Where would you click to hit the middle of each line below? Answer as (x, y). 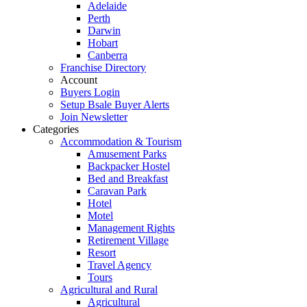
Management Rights (131, 228)
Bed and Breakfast (128, 179)
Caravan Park (117, 191)
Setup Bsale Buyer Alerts (115, 105)
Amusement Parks (127, 154)
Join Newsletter (94, 117)
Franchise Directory (103, 68)
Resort (102, 253)
